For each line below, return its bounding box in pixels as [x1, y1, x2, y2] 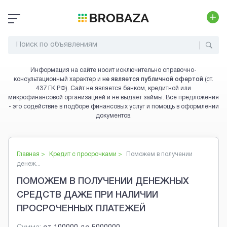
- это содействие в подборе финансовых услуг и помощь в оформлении [8, 104, 219, 109]
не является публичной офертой [102, 77, 203, 82]
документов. [95, 113, 132, 119]
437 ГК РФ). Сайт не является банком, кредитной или [36, 86, 191, 91]
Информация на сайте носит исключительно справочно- [30, 67, 197, 73]
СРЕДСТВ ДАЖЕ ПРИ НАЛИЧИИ [17, 191, 158, 200]
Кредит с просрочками [49, 152, 117, 157]
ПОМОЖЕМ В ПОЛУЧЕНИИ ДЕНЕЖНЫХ [17, 177, 189, 186]
